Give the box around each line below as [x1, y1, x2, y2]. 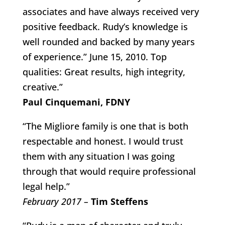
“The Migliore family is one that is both [22, 120, 188, 132]
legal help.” [22, 180, 70, 192]
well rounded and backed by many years [22, 36, 195, 48]
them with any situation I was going [22, 150, 175, 162]
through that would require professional [22, 165, 196, 177]
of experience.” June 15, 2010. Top [22, 51, 167, 63]
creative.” [22, 81, 63, 93]
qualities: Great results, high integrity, [22, 66, 185, 78]
